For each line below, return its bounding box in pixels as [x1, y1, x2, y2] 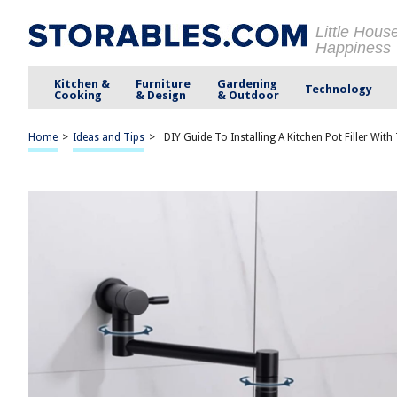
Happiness [315, 39, 391, 57]
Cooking [54, 88, 103, 102]
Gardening [216, 76, 277, 90]
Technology [304, 82, 372, 96]
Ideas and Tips [73, 131, 144, 144]
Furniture [136, 76, 191, 90]
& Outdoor [216, 88, 279, 102]
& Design [136, 88, 187, 102]
